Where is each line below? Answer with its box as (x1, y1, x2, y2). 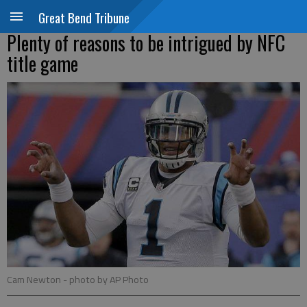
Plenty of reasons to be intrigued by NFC (7, 29, 285, 57)
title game (7, 49, 78, 77)
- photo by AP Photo (63, 272, 149, 288)
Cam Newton (7, 272, 63, 288)
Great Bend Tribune (38, 8, 130, 27)
